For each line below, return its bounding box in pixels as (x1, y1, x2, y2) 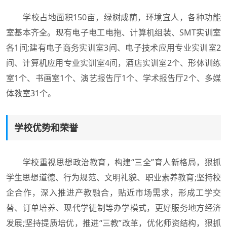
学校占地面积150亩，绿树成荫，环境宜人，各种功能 (6, 12, 221, 23)
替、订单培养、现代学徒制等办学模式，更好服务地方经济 (6, 202, 221, 214)
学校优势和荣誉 (14, 122, 78, 134)
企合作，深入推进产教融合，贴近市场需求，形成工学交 (6, 187, 221, 199)
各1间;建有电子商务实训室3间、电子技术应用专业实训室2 (6, 42, 221, 54)
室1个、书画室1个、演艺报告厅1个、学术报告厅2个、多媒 (6, 72, 221, 84)
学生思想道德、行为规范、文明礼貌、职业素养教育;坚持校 (6, 172, 221, 183)
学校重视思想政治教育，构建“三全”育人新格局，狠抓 (6, 157, 221, 168)
